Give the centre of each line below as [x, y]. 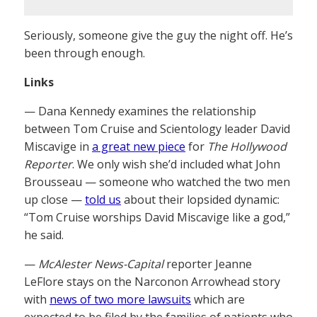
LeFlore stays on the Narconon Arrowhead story [152, 282]
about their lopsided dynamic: [200, 200]
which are [218, 299]
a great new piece [139, 146]
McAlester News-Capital [101, 264]
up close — [54, 200]
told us [103, 200]
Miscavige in [58, 146]
